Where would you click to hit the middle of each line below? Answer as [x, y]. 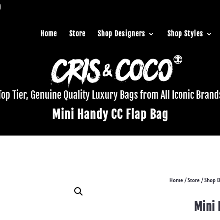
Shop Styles [185, 34]
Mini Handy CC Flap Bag [110, 114]
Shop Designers [122, 34]
